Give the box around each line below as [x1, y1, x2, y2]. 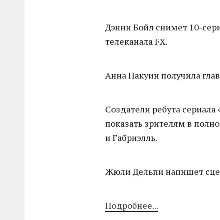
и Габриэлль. [105, 132, 158, 144]
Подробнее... [105, 199, 159, 212]
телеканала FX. [105, 35, 168, 48]
